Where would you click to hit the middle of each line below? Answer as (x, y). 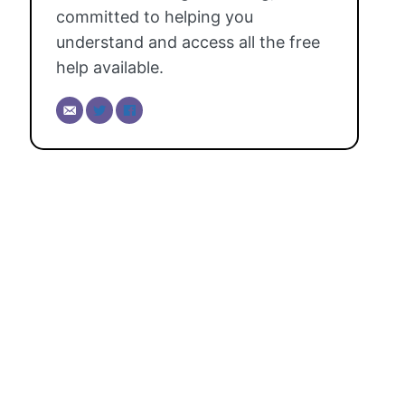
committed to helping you (155, 17)
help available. (110, 68)
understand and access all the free (188, 42)
